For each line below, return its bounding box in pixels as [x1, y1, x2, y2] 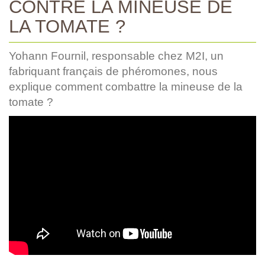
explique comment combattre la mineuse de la [9, 80, 243, 93]
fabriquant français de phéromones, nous [9, 64, 218, 77]
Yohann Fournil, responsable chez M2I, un [9, 49, 224, 62]
